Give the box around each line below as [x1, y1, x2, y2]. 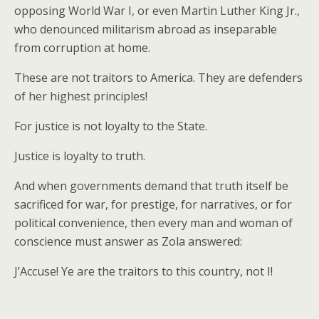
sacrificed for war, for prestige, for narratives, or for [14, 197, 292, 212]
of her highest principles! [14, 88, 147, 104]
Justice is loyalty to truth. [14, 148, 145, 164]
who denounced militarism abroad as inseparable [14, 21, 277, 37]
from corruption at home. [14, 40, 150, 56]
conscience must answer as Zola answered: [14, 234, 242, 249]
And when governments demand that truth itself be [14, 178, 288, 194]
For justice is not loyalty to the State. [14, 118, 207, 134]
